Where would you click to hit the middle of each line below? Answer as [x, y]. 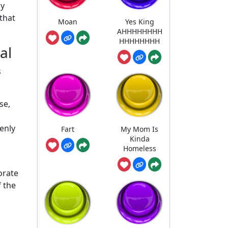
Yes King [139, 22]
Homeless [139, 149]
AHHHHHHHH [139, 32]
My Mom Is [140, 129]
